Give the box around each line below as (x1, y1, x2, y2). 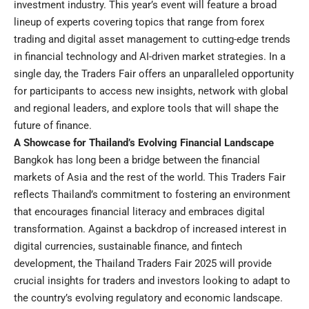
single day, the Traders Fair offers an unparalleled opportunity (14, 68, 294, 81)
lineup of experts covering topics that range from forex (14, 16, 264, 29)
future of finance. (14, 119, 92, 132)
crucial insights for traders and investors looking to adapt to (14, 275, 290, 288)
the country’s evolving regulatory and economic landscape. (14, 292, 283, 305)
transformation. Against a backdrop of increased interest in (14, 223, 286, 236)
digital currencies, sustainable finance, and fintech (14, 240, 242, 253)
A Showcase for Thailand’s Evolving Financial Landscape (14, 137, 274, 150)
